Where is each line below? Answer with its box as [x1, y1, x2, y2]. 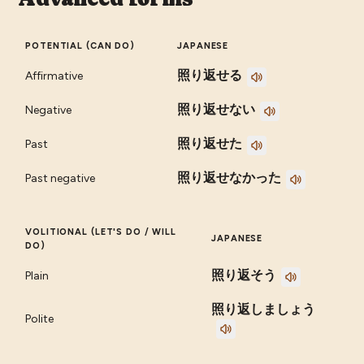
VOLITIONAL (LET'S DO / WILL [25, 227, 176, 238]
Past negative [25, 171, 96, 186]
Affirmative [25, 69, 84, 84]
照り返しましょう [211, 302, 316, 317]
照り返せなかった [177, 171, 282, 185]
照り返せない [177, 102, 256, 117]
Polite [25, 312, 54, 327]
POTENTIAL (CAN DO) [25, 41, 136, 52]
